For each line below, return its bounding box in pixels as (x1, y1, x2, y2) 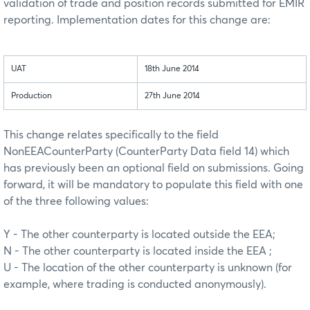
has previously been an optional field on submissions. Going (3, 163, 304, 174)
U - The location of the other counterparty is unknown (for (3, 262, 292, 274)
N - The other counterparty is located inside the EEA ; (3, 246, 272, 257)
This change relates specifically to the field (3, 129, 219, 141)
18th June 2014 (145, 65, 199, 74)
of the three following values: (3, 196, 149, 208)
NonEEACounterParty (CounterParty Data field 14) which (3, 146, 289, 158)
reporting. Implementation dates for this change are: (3, 15, 271, 26)
